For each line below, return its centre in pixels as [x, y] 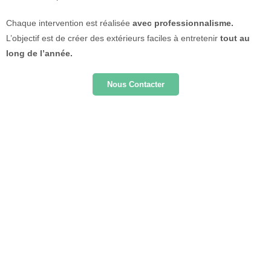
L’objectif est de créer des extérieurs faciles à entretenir [113, 38]
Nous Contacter [135, 84]
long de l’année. [39, 53]
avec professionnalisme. [183, 23]
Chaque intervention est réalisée [69, 23]
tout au [235, 38]
